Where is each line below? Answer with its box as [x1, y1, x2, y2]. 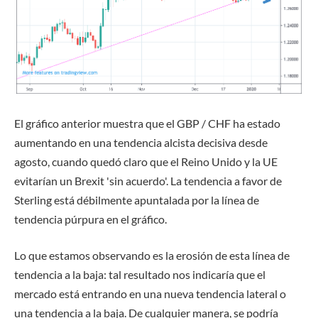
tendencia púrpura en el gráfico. [14, 212, 167, 226]
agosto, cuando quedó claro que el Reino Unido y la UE [14, 154, 278, 168]
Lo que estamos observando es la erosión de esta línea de [14, 248, 290, 263]
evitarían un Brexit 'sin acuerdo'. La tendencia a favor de [14, 173, 282, 187]
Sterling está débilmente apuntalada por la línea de [14, 192, 259, 207]
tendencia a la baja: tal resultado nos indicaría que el [14, 268, 265, 282]
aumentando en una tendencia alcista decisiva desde [14, 135, 268, 149]
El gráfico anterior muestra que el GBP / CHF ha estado [14, 116, 280, 130]
